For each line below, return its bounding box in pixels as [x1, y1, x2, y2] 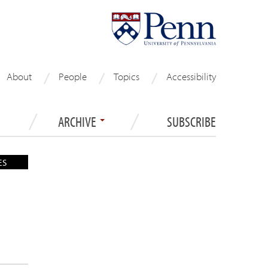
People [59, 70, 87, 83]
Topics [114, 70, 139, 83]
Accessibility [166, 70, 216, 83]
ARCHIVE [58, 112, 99, 130]
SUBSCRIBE [167, 112, 216, 130]
